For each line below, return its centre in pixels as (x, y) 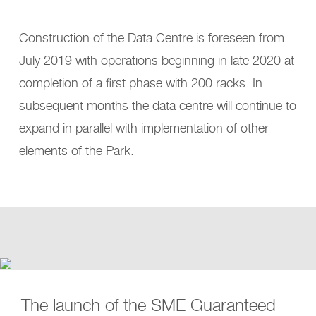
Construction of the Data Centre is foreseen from (152, 37)
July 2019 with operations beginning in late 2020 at (157, 60)
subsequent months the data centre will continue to (158, 105)
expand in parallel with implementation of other (144, 127)
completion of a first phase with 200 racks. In (141, 82)
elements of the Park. (77, 150)
